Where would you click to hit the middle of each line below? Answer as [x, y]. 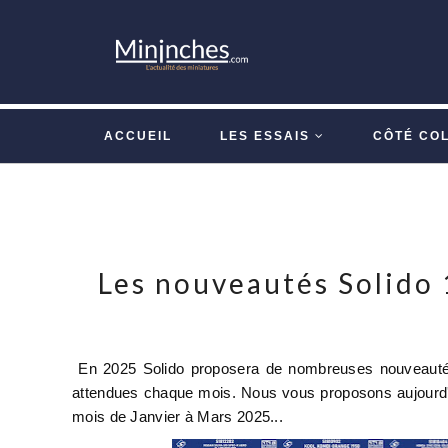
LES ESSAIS [265, 136]
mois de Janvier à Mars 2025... [180, 416]
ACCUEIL [138, 136]
